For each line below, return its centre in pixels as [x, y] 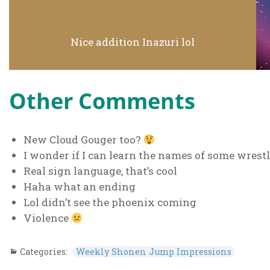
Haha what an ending [79, 187]
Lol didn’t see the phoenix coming [110, 202]
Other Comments [102, 100]
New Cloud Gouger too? [83, 140]
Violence [47, 218]
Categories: [45, 252]
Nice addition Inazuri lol [132, 42]
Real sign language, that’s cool [100, 171]
